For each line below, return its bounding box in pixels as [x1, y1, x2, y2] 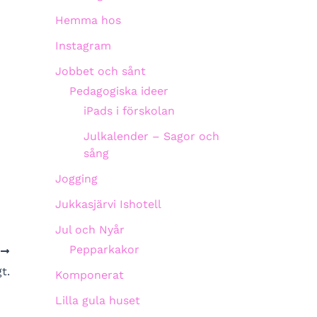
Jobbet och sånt [55, 64, 146, 78]
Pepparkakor [69, 243, 139, 256]
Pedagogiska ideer [69, 84, 168, 98]
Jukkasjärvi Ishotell [55, 197, 161, 211]
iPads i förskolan [83, 104, 175, 117]
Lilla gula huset [55, 294, 140, 307]
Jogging [55, 172, 98, 185]
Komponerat [55, 268, 124, 282]
